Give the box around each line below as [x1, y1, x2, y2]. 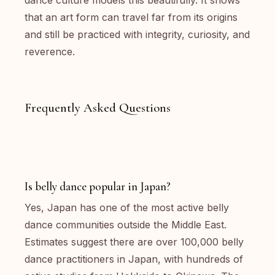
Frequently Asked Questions [25, 100, 171, 115]
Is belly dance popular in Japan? [25, 179, 171, 194]
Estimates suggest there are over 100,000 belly [25, 236, 244, 248]
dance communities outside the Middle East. [25, 219, 227, 231]
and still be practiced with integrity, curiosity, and [25, 28, 250, 41]
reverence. [25, 45, 75, 58]
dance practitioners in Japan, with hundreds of [25, 253, 243, 265]
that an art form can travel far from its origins [25, 11, 238, 23]
